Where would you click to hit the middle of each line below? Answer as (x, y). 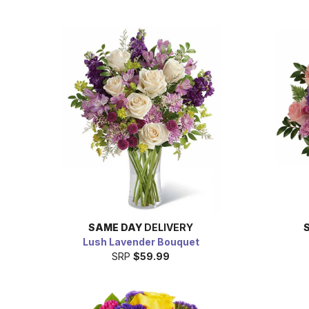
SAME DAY (115, 227)
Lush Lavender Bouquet (141, 241)
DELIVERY (168, 227)
